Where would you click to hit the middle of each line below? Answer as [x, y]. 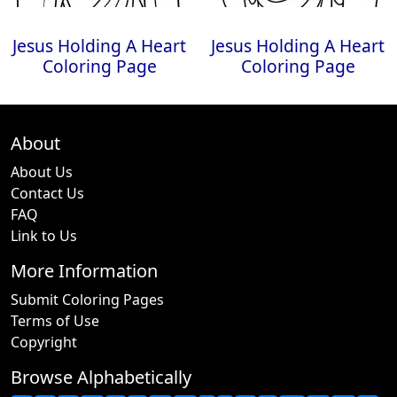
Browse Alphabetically [101, 377]
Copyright [44, 342]
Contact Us [47, 193]
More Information [84, 271]
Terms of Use [55, 321]
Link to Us [44, 236]
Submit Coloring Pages [87, 300]
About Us [42, 172]
